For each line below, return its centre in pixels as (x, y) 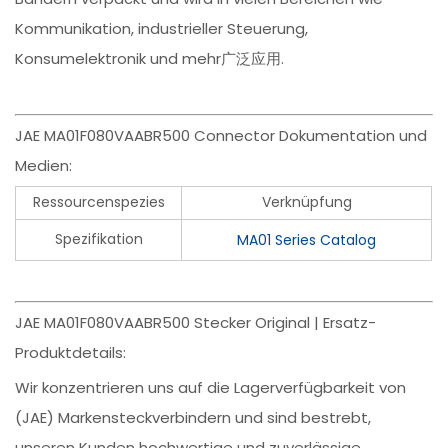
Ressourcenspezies (98, 202)
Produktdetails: (71, 353)
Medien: (44, 166)
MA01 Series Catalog (307, 240)
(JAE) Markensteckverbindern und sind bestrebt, (193, 418)
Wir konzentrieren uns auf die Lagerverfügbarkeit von (211, 388)
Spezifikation (98, 239)
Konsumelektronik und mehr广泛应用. (150, 59)
